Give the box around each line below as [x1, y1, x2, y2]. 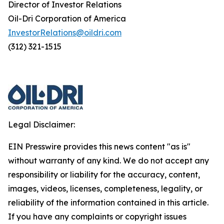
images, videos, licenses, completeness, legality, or [8, 183, 202, 193]
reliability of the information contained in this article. [8, 197, 208, 207]
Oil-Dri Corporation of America [8, 13, 126, 23]
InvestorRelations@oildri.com [8, 27, 121, 37]
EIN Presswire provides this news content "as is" [8, 141, 190, 151]
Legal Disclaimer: [8, 119, 75, 129]
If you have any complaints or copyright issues [8, 211, 186, 221]
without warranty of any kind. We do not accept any [8, 155, 209, 165]
